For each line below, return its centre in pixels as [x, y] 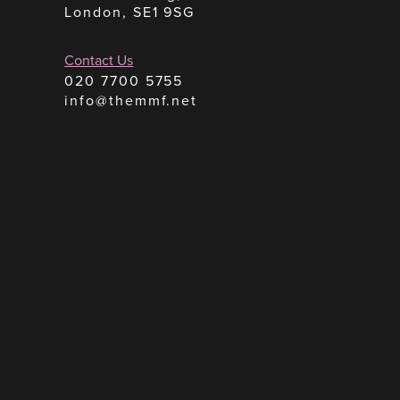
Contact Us [99, 60]
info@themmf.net [131, 100]
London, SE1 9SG [130, 12]
